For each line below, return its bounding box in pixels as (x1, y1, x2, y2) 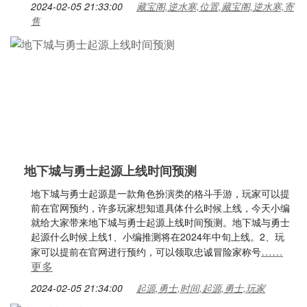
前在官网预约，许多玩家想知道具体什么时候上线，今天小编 (31, 201, 290, 214)
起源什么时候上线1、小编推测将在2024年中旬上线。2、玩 (31, 230, 284, 243)
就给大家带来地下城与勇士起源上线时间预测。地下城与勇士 (31, 215, 290, 229)
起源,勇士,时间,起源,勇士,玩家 (136, 281, 265, 295)
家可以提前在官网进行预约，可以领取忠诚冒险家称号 (31, 245, 261, 258)
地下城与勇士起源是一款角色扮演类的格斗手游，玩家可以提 (31, 186, 290, 200)
